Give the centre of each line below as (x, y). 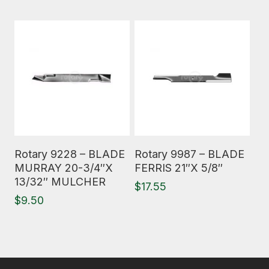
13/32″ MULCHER (60, 182)
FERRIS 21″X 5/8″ (179, 168)
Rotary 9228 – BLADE (70, 154)
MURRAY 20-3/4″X (64, 168)
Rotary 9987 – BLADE (189, 154)
